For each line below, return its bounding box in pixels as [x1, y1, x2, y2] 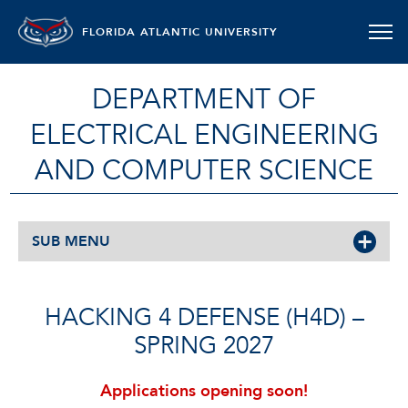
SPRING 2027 [134, 330, 274, 362]
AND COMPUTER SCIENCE [35, 152, 373, 189]
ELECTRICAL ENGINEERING [29, 117, 379, 154]
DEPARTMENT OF [92, 81, 316, 118]
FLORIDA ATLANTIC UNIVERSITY [82, 25, 278, 39]
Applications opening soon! [100, 380, 308, 403]
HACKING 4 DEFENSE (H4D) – [44, 301, 364, 334]
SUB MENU [32, 231, 110, 251]
